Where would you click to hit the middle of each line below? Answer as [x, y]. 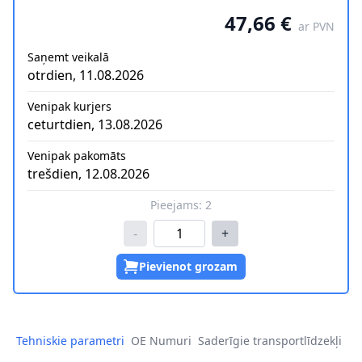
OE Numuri [161, 341]
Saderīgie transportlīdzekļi [270, 341]
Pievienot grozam [188, 267]
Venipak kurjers [69, 107]
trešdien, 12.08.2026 [88, 174]
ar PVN [316, 27]
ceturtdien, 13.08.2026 [95, 125]
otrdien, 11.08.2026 [86, 76]
